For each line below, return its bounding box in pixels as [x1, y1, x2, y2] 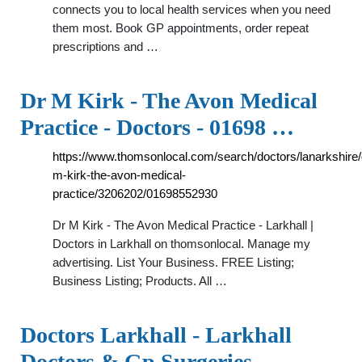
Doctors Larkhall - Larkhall [20, 322, 292, 347]
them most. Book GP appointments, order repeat [53, 21, 309, 35]
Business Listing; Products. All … [53, 274, 227, 288]
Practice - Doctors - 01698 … [20, 115, 294, 140]
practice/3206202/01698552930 [53, 187, 217, 200]
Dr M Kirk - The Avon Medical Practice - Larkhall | [53, 218, 314, 232]
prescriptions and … [53, 40, 158, 53]
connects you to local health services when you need [53, 2, 330, 16]
